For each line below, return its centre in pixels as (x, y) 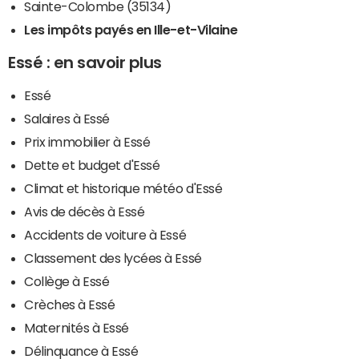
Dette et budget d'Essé (92, 165)
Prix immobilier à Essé (87, 141)
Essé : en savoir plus (85, 62)
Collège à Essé (67, 281)
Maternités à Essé (77, 327)
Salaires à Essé (67, 118)
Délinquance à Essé (81, 351)
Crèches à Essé (70, 304)
